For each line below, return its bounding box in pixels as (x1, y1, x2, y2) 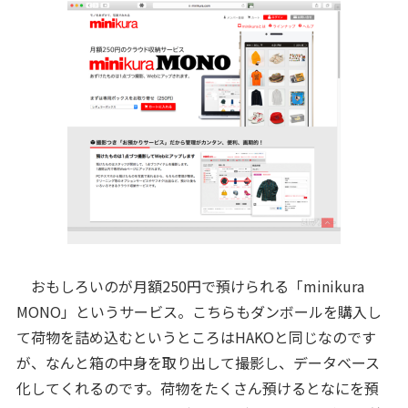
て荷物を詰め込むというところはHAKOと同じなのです (15, 326, 376, 348)
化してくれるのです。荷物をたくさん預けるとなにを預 (15, 377, 379, 399)
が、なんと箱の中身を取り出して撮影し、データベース (15, 352, 380, 373)
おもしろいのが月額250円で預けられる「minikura (15, 275, 364, 297)
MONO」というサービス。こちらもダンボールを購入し (15, 301, 382, 322)
